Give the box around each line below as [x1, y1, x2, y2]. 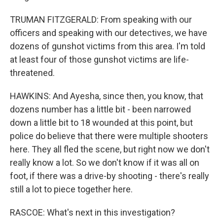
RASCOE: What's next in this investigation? [10, 207, 175, 218]
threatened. [10, 68, 55, 78]
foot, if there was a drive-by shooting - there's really [10, 171, 209, 181]
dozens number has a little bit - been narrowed [10, 104, 191, 114]
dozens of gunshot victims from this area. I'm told [10, 41, 205, 51]
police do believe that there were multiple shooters [10, 131, 208, 141]
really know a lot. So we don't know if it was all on [10, 157, 199, 168]
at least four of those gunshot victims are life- [10, 54, 189, 65]
